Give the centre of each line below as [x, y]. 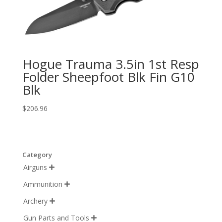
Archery [35, 201]
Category [37, 155]
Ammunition [43, 184]
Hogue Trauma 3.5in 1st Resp [111, 64]
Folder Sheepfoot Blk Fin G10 [108, 77]
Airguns [35, 167]
